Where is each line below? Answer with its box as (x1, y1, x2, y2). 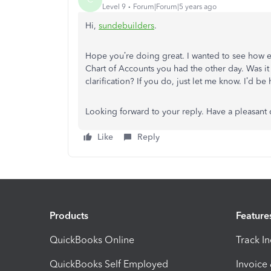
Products (50, 209, 88, 221)
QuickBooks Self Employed (50, 258, 168, 270)
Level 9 (102, 2, 126, 11)
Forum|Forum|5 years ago (133, 2, 217, 11)
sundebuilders (99, 21, 154, 31)
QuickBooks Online (50, 233, 134, 246)
